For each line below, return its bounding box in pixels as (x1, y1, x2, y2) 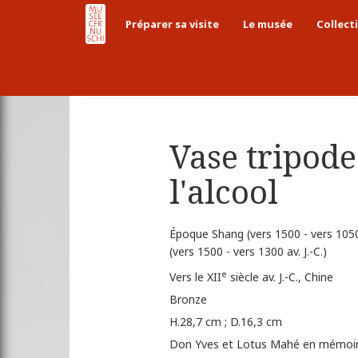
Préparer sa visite (125, 17, 219, 31)
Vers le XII (169, 269, 221, 285)
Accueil (105, 65, 141, 80)
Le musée (243, 17, 292, 31)
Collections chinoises (247, 65, 356, 80)
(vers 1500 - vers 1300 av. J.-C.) (169, 244, 327, 260)
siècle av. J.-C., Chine (227, 269, 333, 285)
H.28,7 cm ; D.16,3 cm (169, 314, 282, 330)
